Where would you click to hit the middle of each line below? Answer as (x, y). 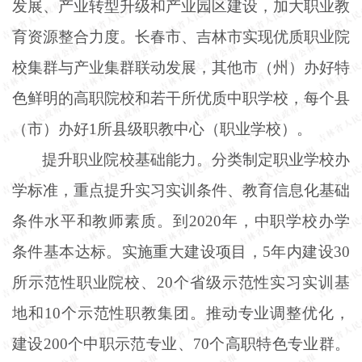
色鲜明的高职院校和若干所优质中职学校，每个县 (181, 98)
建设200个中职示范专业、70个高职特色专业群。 (181, 343)
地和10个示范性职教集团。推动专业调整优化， (181, 313)
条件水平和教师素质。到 (101, 221)
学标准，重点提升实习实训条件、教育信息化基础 (181, 190)
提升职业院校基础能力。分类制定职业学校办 (196, 159)
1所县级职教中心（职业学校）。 (200, 128)
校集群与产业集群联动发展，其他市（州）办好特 (181, 67)
